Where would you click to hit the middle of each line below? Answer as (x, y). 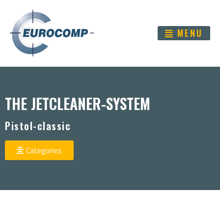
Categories (44, 150)
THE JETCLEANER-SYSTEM (78, 103)
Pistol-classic (38, 125)
